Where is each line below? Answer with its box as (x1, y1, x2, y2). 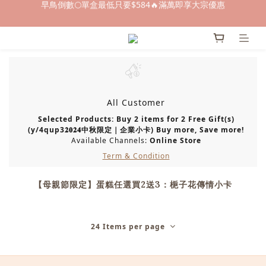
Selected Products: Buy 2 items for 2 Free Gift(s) (37, 113, 235, 124)
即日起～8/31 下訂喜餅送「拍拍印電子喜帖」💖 (44, 23, 222, 35)
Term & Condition (102, 150, 170, 161)
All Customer (107, 96, 165, 108)
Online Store (149, 135, 201, 145)
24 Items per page (91, 221, 165, 232)
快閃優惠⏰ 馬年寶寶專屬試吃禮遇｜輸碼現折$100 (39, 50, 227, 62)
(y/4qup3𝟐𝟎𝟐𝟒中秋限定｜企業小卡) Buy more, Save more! (28, 124, 244, 135)
